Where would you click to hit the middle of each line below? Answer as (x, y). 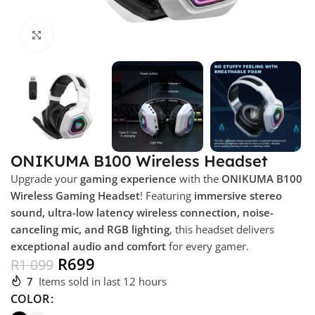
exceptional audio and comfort (88, 246)
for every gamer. (207, 246)
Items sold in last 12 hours (103, 282)
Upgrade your (45, 179)
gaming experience (128, 179)
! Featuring (167, 196)
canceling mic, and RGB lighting (90, 230)
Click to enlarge (90, 35)
